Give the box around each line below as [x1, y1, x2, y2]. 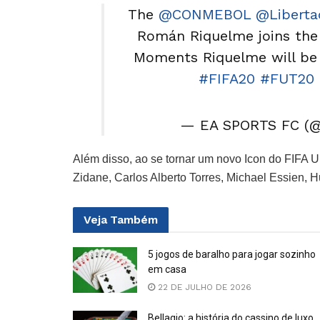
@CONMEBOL [158, 5, 251, 23]
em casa [148, 263, 186, 275]
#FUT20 [260, 69, 314, 87]
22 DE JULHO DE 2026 [155, 281, 251, 292]
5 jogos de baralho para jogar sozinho [148, 248, 316, 260]
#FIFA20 [199, 69, 255, 87]
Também [110, 212, 158, 226]
